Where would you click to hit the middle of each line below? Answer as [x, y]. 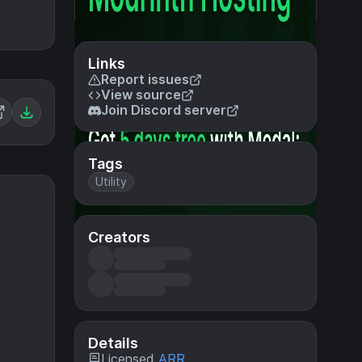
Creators [119, 237]
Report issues [145, 79]
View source [141, 95]
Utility [111, 181]
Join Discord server [164, 110]
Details [113, 343]
